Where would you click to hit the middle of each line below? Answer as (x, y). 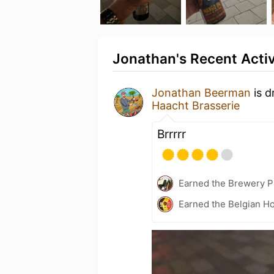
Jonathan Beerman (201, 93)
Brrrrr (172, 134)
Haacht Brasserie (196, 106)
